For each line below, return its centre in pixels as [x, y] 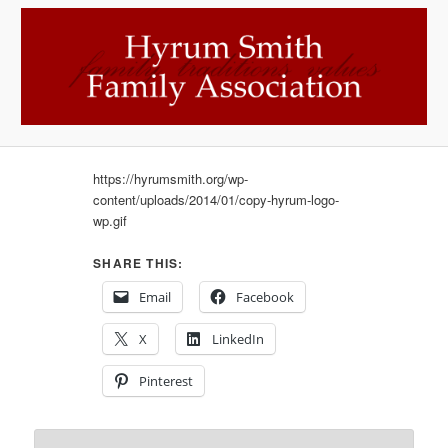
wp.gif [110, 221]
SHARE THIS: [138, 263]
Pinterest [166, 381]
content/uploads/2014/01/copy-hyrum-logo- [216, 200]
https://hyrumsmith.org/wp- [171, 179]
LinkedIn [238, 339]
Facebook [265, 297]
